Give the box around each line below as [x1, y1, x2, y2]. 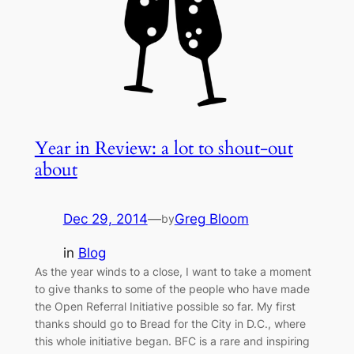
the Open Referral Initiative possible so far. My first [34, 299, 296, 314]
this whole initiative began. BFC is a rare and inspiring [34, 334, 310, 348]
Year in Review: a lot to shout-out [34, 136, 293, 161]
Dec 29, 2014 [62, 211, 148, 228]
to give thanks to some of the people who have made [34, 282, 310, 296]
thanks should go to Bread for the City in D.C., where [34, 317, 306, 331]
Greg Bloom [174, 211, 249, 228]
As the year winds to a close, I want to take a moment [34, 265, 311, 279]
